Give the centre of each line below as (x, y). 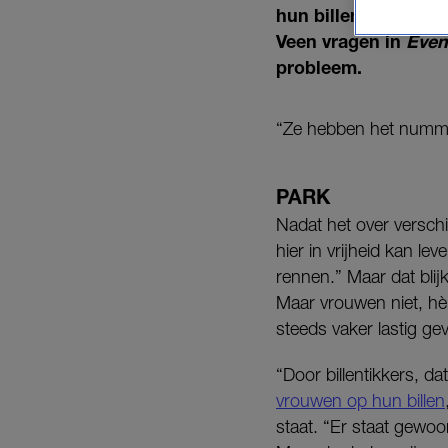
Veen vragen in (341, 41)
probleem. (321, 67)
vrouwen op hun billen (360, 401)
